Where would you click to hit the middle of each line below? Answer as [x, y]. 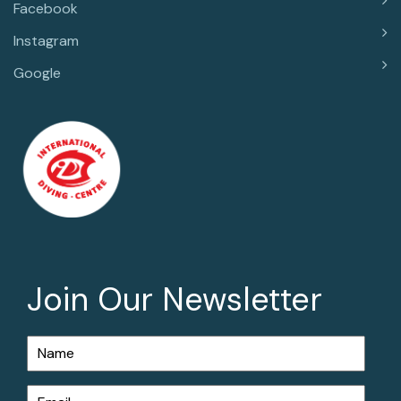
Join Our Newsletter [175, 300]
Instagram [46, 40]
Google [37, 73]
